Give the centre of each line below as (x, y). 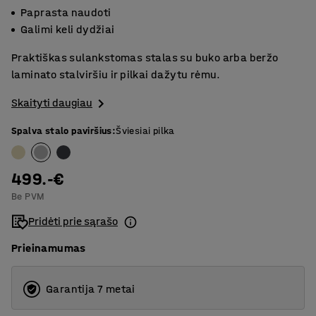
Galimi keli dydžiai (68, 29)
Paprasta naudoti (66, 12)
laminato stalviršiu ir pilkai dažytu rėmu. (116, 74)
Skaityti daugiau (52, 103)
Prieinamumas (49, 248)
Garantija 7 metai (91, 289)
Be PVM (28, 197)
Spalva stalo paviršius (62, 131)
